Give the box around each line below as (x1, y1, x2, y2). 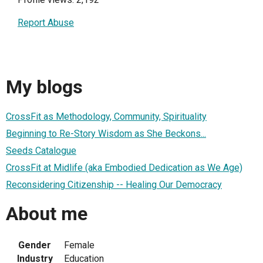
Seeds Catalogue (6, 144, 76, 156)
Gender (18, 239, 51, 251)
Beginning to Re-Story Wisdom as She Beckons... (6, 127, 206, 139)
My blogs (6, 76, 83, 99)
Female (64, 239, 95, 251)
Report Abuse (18, 17, 74, 28)
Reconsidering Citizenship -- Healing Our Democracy (6, 178, 222, 190)
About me (6, 203, 87, 225)
